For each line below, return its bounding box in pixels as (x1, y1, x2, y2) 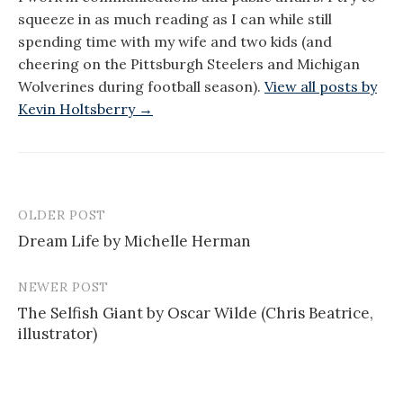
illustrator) (18, 324, 97, 345)
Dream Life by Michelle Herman (18, 231, 251, 252)
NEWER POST (18, 279, 109, 296)
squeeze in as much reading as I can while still (18, 10, 332, 29)
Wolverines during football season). (18, 77, 264, 96)
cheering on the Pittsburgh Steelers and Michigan (18, 55, 360, 74)
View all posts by (264, 77, 377, 96)
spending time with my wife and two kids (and (18, 32, 332, 51)
